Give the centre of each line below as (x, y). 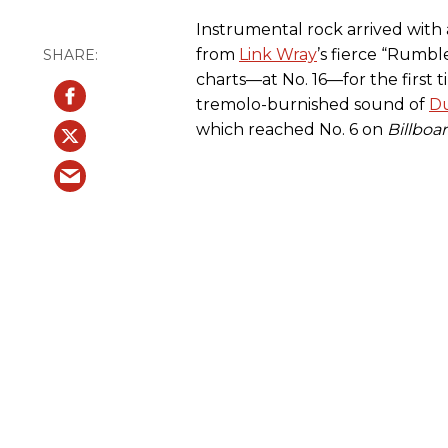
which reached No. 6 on (291, 130)
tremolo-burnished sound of (312, 105)
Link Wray (278, 55)
